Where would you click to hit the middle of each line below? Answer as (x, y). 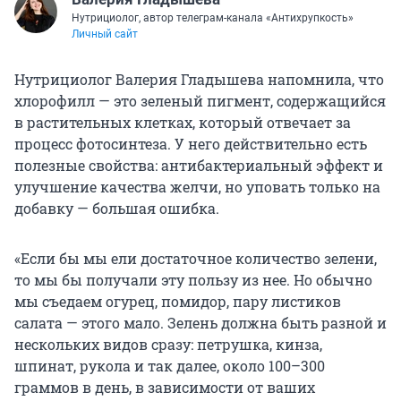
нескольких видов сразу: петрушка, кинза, (168, 344)
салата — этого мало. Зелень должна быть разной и (200, 322)
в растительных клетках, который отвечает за (183, 122)
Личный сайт (105, 34)
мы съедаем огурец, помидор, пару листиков (178, 301)
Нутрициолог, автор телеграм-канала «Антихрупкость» (213, 17)
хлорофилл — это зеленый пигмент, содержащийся (200, 100)
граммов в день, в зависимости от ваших (165, 387)
